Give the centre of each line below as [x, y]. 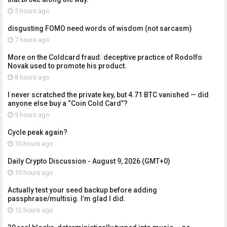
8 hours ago [31, 77]
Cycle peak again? [37, 132]
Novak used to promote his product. [67, 66]
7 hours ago [31, 40]
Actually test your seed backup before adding [82, 190]
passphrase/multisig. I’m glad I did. [67, 198]
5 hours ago [31, 11]
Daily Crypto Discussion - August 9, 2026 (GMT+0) [89, 161]
